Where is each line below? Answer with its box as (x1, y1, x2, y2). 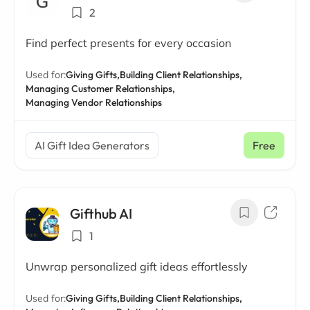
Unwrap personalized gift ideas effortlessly (26, 259, 248, 273)
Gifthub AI (70, 205, 132, 222)
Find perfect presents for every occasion (26, 36, 231, 50)
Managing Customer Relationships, (26, 82, 175, 95)
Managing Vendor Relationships (26, 96, 162, 109)
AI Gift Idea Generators (35, 138, 149, 152)
